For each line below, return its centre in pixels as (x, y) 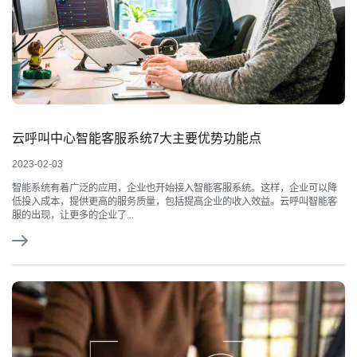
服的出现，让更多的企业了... (73, 216)
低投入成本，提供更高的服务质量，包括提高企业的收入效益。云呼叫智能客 (175, 202)
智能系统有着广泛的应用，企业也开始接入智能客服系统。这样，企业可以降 (175, 188)
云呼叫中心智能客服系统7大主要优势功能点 (137, 139)
